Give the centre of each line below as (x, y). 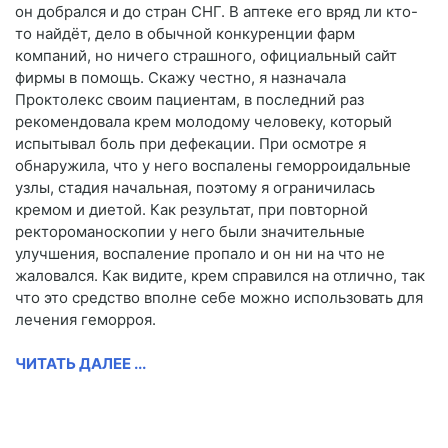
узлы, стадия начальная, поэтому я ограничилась (195, 188)
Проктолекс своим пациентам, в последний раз (189, 100)
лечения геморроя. (85, 320)
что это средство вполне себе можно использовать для (219, 298)
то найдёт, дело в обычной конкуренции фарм (185, 34)
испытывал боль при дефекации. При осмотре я (190, 144)
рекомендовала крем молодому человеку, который (203, 122)
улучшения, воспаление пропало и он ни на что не (200, 254)
